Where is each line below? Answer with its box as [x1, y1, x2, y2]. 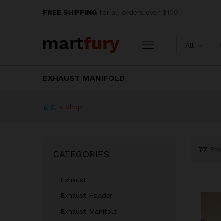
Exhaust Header [60, 191, 112, 199]
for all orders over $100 [97, 8, 178, 16]
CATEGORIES [53, 149, 109, 159]
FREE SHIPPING [43, 8, 97, 16]
